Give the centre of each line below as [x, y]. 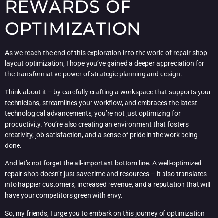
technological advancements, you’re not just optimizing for [93, 113]
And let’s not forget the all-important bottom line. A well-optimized [103, 163]
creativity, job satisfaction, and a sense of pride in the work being [101, 135]
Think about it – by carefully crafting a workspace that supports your [108, 92]
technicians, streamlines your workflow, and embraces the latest [101, 102]
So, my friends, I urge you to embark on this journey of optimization [105, 213]
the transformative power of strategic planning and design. [93, 74]
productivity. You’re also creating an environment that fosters [97, 124]
